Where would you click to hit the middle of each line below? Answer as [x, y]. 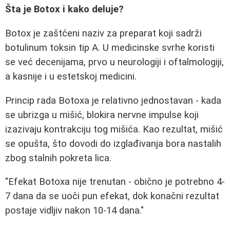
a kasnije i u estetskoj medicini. [71, 76]
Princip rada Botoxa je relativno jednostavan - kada [113, 100]
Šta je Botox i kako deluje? [64, 9]
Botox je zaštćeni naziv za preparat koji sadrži [103, 33]
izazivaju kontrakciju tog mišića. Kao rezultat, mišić [114, 129]
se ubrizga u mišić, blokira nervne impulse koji [102, 115]
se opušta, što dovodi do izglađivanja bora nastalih [113, 143]
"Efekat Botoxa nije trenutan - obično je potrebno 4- [115, 182]
